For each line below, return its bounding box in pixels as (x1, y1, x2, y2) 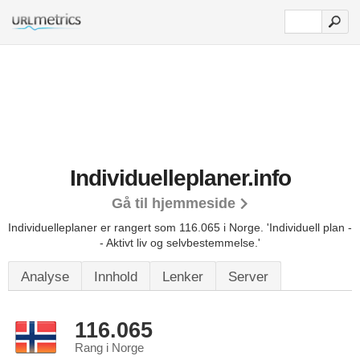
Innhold (94, 269, 137, 284)
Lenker (162, 269, 203, 284)
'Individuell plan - (267, 221, 352, 234)
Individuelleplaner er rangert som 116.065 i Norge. (8, 221, 267, 234)
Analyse (21, 269, 69, 284)
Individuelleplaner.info (69, 166, 291, 190)
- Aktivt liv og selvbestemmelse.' (100, 236, 260, 249)
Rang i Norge (75, 342, 144, 354)
